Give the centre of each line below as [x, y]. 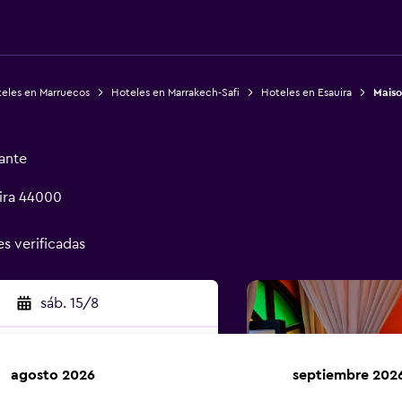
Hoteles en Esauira [306, 92]
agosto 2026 [53, 375]
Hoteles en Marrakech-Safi [175, 92]
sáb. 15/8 [69, 303]
